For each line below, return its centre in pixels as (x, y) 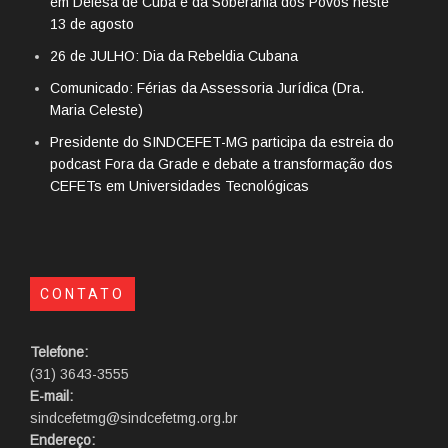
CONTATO (82, 294)
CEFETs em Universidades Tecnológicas (179, 186)
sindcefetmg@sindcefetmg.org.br (134, 418)
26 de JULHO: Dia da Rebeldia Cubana (174, 56)
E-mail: (51, 396)
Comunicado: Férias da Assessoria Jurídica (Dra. (207, 88)
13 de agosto (92, 24)
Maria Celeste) (96, 110)
